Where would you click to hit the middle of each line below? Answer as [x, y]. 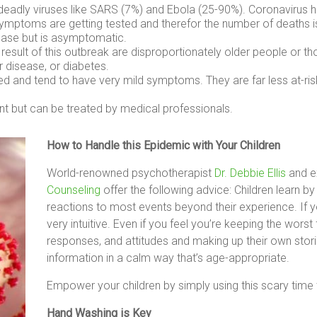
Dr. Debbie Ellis [250, 173]
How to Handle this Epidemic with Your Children [163, 145]
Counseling [74, 190]
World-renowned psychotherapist [131, 173]
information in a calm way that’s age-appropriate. [168, 258]
